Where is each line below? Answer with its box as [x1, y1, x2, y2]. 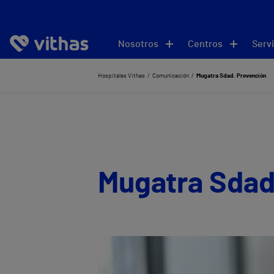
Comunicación [152, 73, 189, 79]
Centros [188, 39, 223, 49]
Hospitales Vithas [98, 73, 145, 79]
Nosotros [118, 39, 158, 49]
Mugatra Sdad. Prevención [196, 73, 266, 79]
